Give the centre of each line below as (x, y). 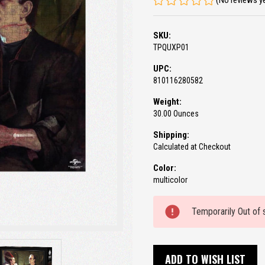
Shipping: (171, 135)
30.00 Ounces (176, 114)
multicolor (170, 180)
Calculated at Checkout (192, 147)
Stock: (165, 212)
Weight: (167, 102)
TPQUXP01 (171, 48)
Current (168, 201)
